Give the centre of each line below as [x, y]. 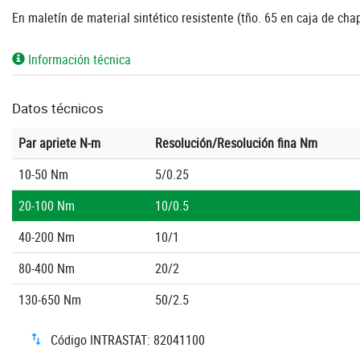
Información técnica [78, 60]
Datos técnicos [58, 108]
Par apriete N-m [59, 143]
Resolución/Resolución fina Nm [236, 143]
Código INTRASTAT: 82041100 [125, 340]
